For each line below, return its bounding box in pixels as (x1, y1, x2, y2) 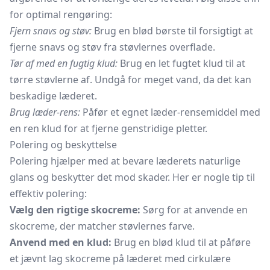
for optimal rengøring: (10, 8, 112, 21)
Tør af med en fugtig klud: (10, 57, 118, 70)
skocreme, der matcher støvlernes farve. (10, 219, 195, 233)
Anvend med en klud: (10, 236, 111, 249)
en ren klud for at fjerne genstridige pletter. (10, 122, 207, 135)
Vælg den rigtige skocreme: (10, 203, 140, 216)
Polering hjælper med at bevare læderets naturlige (10, 154, 240, 168)
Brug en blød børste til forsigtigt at (92, 24, 253, 37)
